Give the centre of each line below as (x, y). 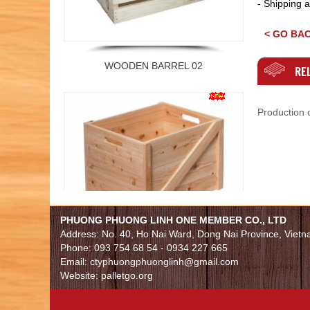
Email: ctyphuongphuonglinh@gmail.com (149, 261)
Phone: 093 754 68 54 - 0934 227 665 (144, 247)
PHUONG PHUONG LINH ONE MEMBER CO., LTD (173, 220)
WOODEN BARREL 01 (154, 227)
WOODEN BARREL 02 (154, 40)
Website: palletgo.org (107, 275)
